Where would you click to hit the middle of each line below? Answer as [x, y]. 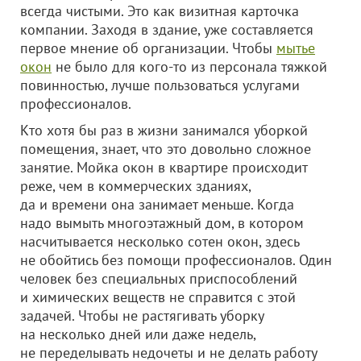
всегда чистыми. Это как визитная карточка [160, 11]
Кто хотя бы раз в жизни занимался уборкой [164, 130]
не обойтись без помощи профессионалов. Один [176, 260]
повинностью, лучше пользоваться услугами [160, 85]
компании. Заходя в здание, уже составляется [167, 29]
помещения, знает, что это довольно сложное [166, 149]
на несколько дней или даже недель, [138, 334]
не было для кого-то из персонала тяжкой [189, 66]
